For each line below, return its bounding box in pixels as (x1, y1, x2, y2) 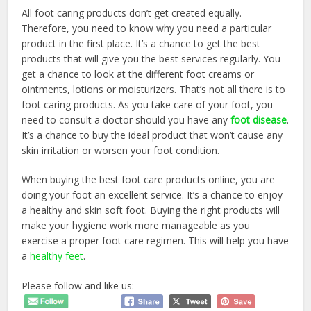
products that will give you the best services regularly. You (22, 51, 281, 65)
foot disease (230, 112, 287, 126)
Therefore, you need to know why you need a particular (22, 21, 272, 35)
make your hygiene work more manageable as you (22, 218, 251, 232)
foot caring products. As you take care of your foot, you (22, 97, 274, 111)
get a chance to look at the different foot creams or (22, 67, 255, 81)
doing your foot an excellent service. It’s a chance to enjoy (22, 187, 283, 201)
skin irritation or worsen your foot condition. (22, 143, 220, 157)
